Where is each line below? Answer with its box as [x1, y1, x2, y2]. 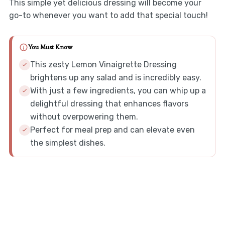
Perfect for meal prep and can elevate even [30, 125, 195, 135]
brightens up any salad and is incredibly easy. [30, 72, 201, 82]
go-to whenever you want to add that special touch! [9, 10, 208, 20]
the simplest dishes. [30, 138, 105, 148]
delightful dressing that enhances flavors [30, 98, 188, 108]
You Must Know [28, 43, 72, 52]
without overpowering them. [30, 111, 138, 122]
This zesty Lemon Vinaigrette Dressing [30, 59, 177, 69]
